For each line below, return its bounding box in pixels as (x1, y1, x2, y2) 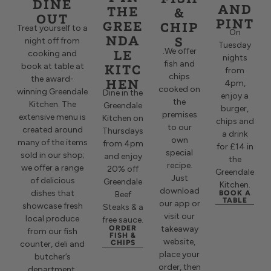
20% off (107, 164, 139, 175)
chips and (215, 116, 254, 127)
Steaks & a (102, 202, 143, 213)
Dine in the (103, 88, 143, 99)
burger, (221, 103, 249, 114)
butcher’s (34, 251, 71, 262)
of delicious (30, 175, 75, 186)
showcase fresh (22, 200, 83, 211)
